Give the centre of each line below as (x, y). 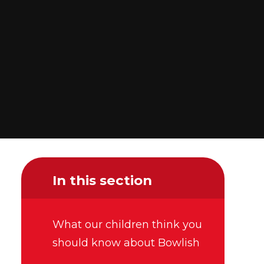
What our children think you (127, 225)
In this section (102, 180)
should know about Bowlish (126, 243)
